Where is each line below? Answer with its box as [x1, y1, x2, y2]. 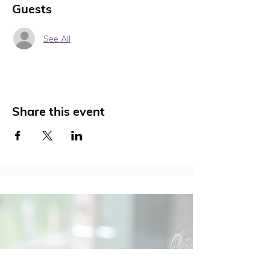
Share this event [12, 104, 105, 119]
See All [43, 33, 71, 44]
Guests [12, 1, 52, 16]
